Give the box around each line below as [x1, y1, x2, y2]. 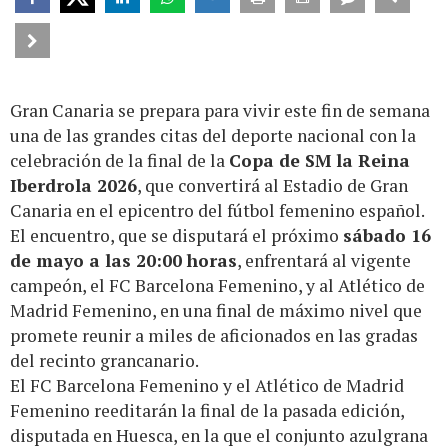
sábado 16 [343, 224, 431, 248]
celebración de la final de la [10, 149, 229, 173]
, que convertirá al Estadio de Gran [137, 174, 408, 198]
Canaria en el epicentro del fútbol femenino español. [10, 199, 425, 223]
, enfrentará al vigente [237, 249, 411, 273]
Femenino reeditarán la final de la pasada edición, [10, 399, 404, 423]
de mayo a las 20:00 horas [10, 249, 237, 273]
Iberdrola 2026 [10, 174, 137, 198]
